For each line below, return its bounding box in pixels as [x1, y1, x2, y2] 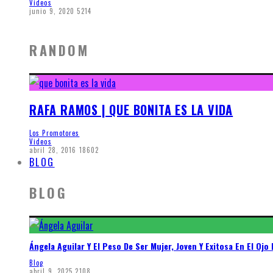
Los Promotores [29, 127, 80, 138]
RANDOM [29, 40, 90, 60]
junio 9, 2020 [29, 5, 75, 16]
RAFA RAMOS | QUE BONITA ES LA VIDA [29, 100, 233, 119]
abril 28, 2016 [29, 144, 77, 155]
